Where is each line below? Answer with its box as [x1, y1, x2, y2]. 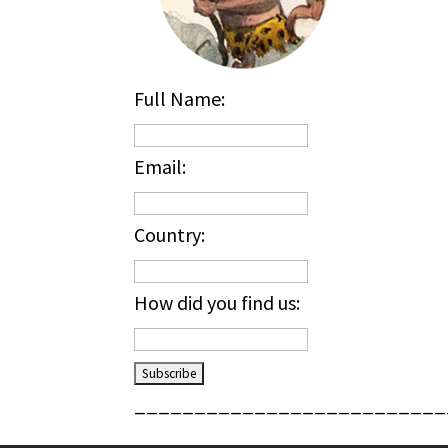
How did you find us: [134, 289, 301, 315]
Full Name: [134, 85, 226, 111]
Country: [134, 221, 206, 247]
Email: [134, 153, 187, 179]
